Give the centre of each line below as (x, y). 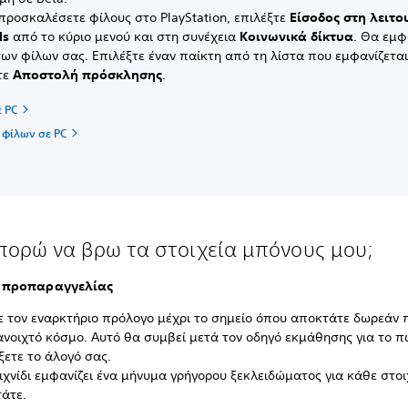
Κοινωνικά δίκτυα (297, 37)
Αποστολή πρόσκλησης (88, 75)
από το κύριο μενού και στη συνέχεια (125, 37)
